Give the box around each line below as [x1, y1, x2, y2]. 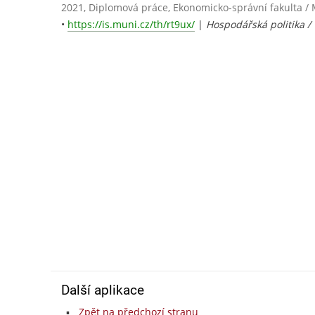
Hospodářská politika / [206, 18, 314, 32]
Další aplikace [61, 282, 144, 299]
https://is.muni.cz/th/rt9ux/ [67, 18, 195, 32]
